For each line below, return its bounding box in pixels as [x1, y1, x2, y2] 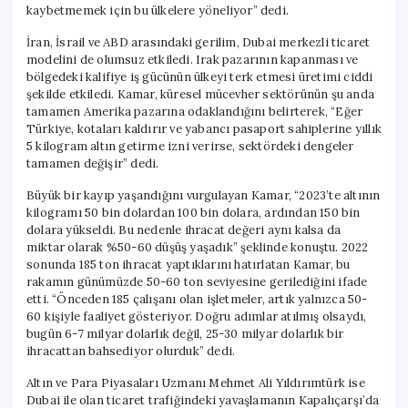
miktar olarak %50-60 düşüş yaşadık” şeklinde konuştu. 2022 [26, 239, 369, 255]
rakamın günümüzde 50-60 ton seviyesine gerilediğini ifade [26, 273, 368, 290]
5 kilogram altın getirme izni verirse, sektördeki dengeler [26, 138, 354, 154]
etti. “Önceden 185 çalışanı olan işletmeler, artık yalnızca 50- [26, 291, 368, 307]
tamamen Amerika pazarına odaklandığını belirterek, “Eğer [26, 103, 363, 119]
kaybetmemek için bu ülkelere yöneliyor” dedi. [26, 2, 289, 18]
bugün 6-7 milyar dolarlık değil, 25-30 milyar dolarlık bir [26, 325, 344, 342]
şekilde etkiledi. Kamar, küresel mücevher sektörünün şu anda [26, 86, 375, 102]
